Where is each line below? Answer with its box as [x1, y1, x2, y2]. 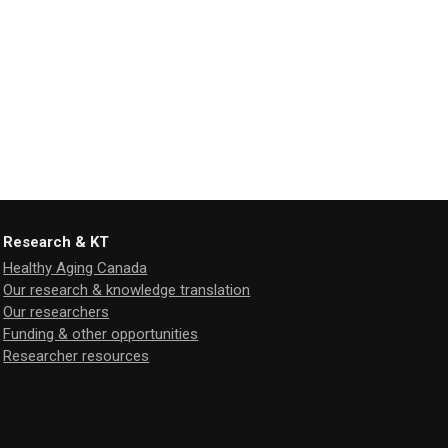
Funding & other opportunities [3, 324, 199, 343]
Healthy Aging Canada [3, 258, 148, 277]
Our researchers [3, 302, 110, 321]
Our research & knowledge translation [3, 280, 251, 299]
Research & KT [3, 232, 110, 251]
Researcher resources [3, 346, 150, 365]
